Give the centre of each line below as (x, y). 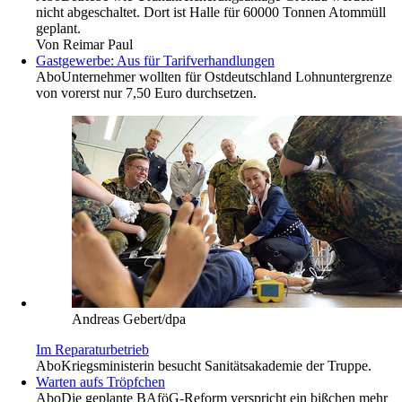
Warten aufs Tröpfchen (100, 382)
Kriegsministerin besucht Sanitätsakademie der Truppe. (216, 366)
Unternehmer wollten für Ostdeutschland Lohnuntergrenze (227, 77)
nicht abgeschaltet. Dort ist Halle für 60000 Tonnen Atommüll (211, 13)
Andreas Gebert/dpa (129, 319)
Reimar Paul (98, 45)
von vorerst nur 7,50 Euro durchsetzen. (146, 93)
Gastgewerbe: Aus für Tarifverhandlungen (155, 61)
